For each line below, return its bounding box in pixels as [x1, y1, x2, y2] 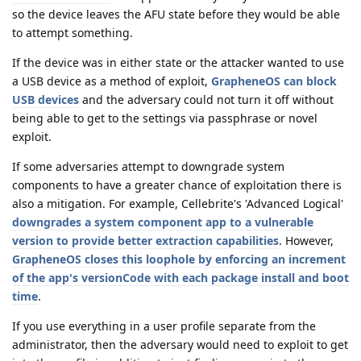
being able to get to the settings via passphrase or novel [12, 110, 317, 127]
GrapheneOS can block [211, 73, 337, 89]
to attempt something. [12, 25, 133, 41]
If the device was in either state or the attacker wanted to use [12, 55, 344, 71]
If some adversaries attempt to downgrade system [12, 159, 284, 175]
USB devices [12, 92, 79, 108]
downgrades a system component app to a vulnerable [12, 214, 313, 230]
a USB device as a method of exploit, [12, 73, 211, 89]
